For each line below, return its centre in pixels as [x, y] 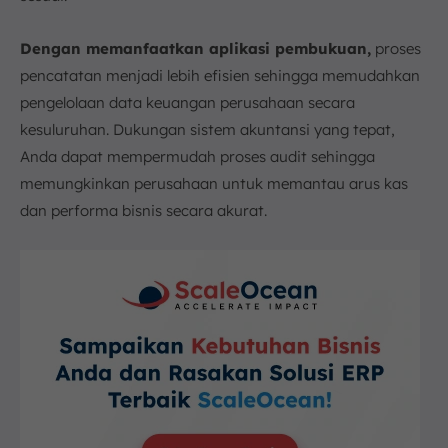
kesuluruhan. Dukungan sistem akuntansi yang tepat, [207, 130]
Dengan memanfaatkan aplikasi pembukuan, [195, 49]
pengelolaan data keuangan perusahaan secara [187, 103]
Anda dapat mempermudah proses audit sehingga [197, 157]
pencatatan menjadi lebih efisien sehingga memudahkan [220, 76]
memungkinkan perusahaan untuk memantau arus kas [214, 184]
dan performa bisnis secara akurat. [143, 211]
